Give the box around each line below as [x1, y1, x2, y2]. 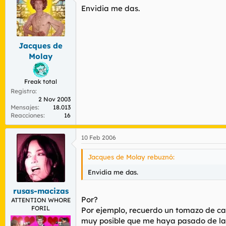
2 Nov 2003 [38, 95, 71, 103]
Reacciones [11, 111, 43, 119]
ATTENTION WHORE [11, 196, 71, 204]
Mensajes [11, 103, 38, 111]
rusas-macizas [13, 186, 69, 196]
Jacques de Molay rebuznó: [88, 152, 175, 161]
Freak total [24, 77, 57, 85]
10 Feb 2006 [81, 133, 116, 141]
